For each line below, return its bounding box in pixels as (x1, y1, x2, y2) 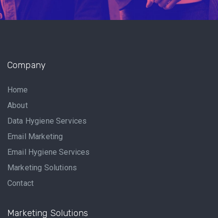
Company (7, 60, 46, 71)
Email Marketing (7, 132, 63, 142)
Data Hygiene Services (7, 116, 87, 126)
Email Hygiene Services (7, 147, 90, 157)
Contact (7, 179, 34, 188)
